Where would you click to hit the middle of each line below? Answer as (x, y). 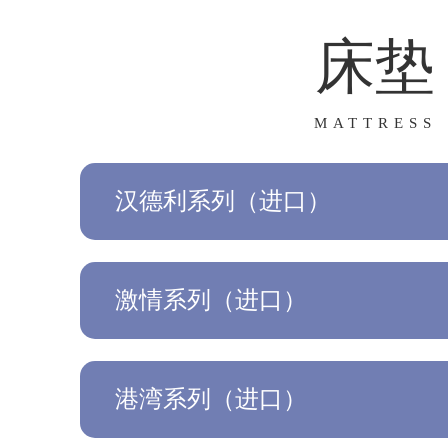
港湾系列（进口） (211, 399)
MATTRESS (375, 123)
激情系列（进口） (211, 300)
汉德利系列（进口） (223, 201)
